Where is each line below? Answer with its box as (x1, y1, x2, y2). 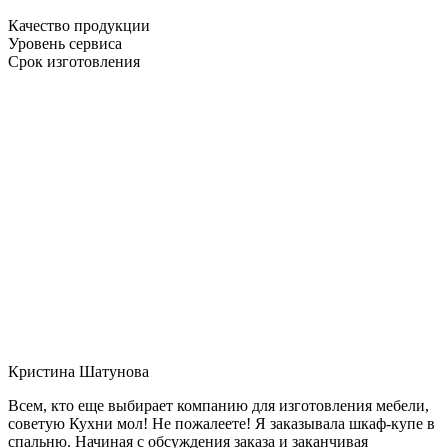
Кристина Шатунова (8, 362, 149, 380)
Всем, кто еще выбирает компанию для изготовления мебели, (8, 396, 429, 414)
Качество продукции (8, 16, 150, 34)
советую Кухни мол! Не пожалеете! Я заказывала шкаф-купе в (8, 414, 435, 432)
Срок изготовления (8, 52, 140, 70)
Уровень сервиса (8, 34, 122, 52)
